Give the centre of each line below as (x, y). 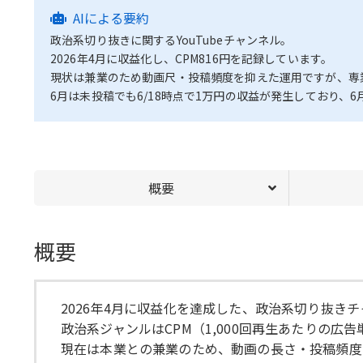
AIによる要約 (111, 17)
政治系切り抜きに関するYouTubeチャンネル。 (171, 39)
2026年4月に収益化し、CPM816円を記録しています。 (192, 58)
